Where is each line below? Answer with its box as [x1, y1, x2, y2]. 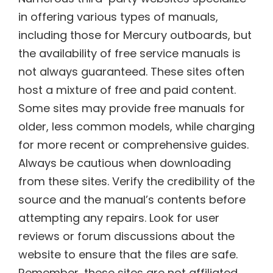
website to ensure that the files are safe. [18, 246, 238, 262]
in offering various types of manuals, [18, 9, 218, 24]
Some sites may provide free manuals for [18, 100, 245, 116]
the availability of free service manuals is [18, 45, 241, 61]
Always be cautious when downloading [18, 155, 231, 171]
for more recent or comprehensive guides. [18, 136, 249, 152]
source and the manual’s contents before [18, 191, 246, 207]
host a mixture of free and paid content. [18, 82, 236, 97]
